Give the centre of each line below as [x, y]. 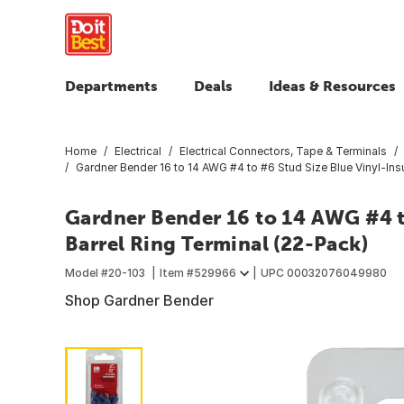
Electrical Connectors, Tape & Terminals [283, 151]
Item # [177, 272]
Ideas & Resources [332, 86]
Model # [87, 272]
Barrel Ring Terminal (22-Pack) [216, 243]
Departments [111, 86]
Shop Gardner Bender [139, 300]
